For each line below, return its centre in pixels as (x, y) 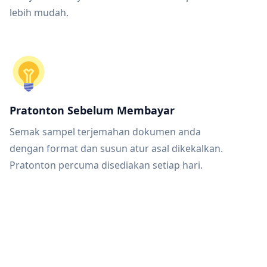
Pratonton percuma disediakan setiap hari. (106, 165)
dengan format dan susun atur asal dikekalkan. (116, 148)
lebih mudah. (39, 13)
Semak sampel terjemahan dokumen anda (105, 132)
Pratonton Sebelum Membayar (92, 110)
